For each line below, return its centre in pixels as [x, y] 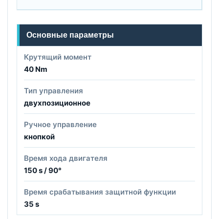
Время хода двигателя [66, 158]
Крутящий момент [58, 57]
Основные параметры [70, 35]
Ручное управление [60, 124]
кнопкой [39, 136]
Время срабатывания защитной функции [100, 192]
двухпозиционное [57, 103]
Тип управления [54, 90]
